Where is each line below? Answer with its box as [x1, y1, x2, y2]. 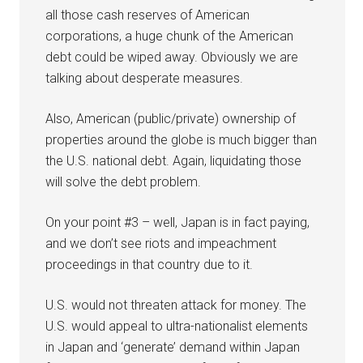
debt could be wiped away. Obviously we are [45, 49, 299, 65]
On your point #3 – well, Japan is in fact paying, [45, 214, 310, 230]
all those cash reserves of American [45, 6, 250, 23]
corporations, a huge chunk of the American [45, 28, 294, 44]
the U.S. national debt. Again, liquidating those [45, 152, 302, 169]
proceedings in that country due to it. [45, 256, 254, 272]
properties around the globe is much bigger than [45, 131, 318, 147]
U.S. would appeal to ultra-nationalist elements [45, 318, 309, 334]
